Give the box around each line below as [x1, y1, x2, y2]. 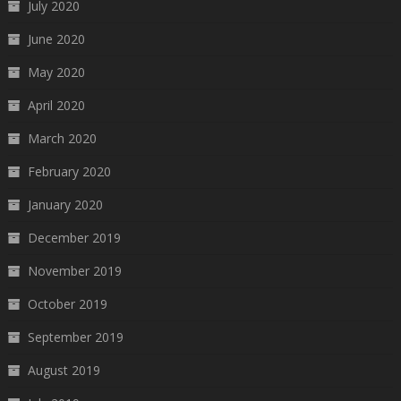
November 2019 [27, 261, 122, 279]
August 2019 [27, 361, 100, 379]
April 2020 [27, 96, 85, 114]
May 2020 [27, 63, 85, 81]
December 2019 [27, 228, 121, 246]
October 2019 [27, 294, 107, 312]
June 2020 [27, 30, 85, 47]
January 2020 [27, 195, 103, 213]
